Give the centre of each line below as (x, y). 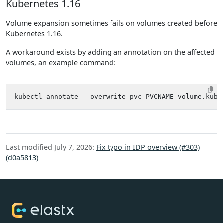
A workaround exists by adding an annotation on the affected (110, 52)
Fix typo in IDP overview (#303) (148, 147)
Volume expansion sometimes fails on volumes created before (111, 23)
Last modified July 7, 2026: (51, 147)
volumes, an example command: (61, 62)
